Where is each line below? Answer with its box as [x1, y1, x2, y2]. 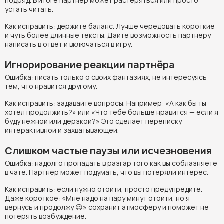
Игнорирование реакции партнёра [5, 58, 175, 71]
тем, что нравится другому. [5, 81, 97, 91]
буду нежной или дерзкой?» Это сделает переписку [5, 116, 182, 126]
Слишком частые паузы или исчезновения [5, 144, 212, 157]
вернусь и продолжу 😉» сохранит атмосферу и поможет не [5, 202, 209, 212]
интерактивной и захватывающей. [5, 125, 119, 135]
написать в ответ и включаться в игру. [5, 39, 132, 49]
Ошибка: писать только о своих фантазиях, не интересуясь [5, 72, 207, 82]
